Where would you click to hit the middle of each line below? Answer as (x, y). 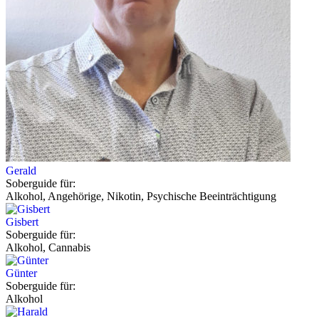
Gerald (21, 171)
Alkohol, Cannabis (48, 248)
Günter (21, 273)
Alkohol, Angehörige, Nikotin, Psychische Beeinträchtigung (141, 197)
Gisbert (22, 222)
